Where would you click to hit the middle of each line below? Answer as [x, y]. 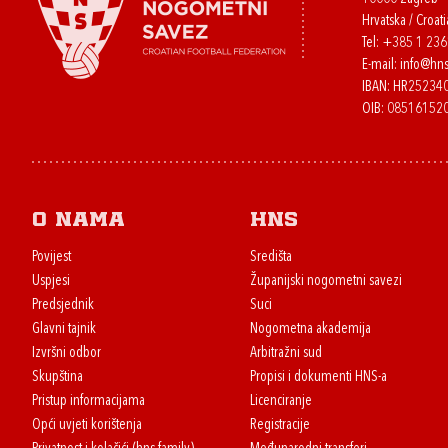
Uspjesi [51, 281]
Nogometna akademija [310, 329]
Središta [270, 257]
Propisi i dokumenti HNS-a [318, 377]
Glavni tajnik [64, 329]
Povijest [51, 257]
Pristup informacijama [88, 401]
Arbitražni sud [285, 353]
